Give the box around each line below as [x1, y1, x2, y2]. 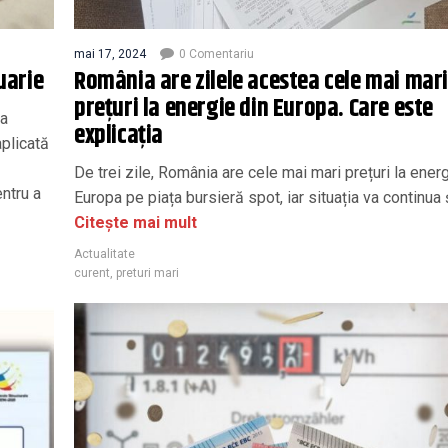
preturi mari [116, 265, 179, 280]
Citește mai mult [74, 212, 197, 232]
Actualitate [74, 246, 135, 261]
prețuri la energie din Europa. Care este [74, 89, 434, 128]
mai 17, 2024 [74, 46, 146, 61]
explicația [74, 116, 163, 155]
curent [74, 265, 110, 280]
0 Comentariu [179, 46, 254, 61]
